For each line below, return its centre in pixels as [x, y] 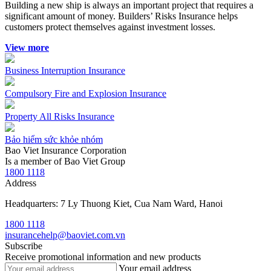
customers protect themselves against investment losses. [110, 27]
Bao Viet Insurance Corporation [66, 150]
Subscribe [24, 246]
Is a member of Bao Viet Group [65, 161]
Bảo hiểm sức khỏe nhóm [54, 139]
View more [27, 47]
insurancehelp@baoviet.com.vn [65, 235]
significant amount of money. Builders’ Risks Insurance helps [121, 16]
